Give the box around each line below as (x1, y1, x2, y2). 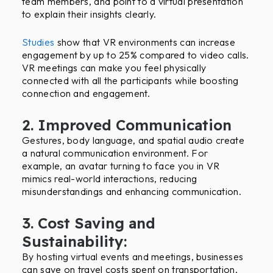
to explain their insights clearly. (22, 7, 157, 20)
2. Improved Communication (22, 115, 232, 134)
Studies (22, 36, 55, 49)
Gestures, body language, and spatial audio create (22, 133, 244, 146)
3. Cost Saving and (22, 213, 156, 232)
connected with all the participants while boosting (22, 74, 239, 87)
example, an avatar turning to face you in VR (22, 159, 220, 172)
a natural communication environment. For (22, 146, 208, 159)
